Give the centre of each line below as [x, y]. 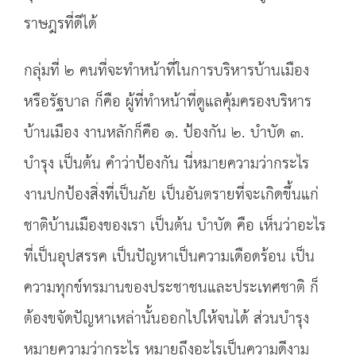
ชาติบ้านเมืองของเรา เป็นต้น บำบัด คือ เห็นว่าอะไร [175, 226]
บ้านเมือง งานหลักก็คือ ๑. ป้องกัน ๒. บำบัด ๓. [164, 133]
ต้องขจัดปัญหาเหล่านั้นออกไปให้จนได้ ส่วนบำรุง [166, 319]
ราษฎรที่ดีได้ [60, 24]
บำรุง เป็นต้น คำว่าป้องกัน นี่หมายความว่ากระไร [166, 164]
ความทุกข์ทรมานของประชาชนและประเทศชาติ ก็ [171, 288]
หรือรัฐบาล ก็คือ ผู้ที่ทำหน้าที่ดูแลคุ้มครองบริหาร [168, 102]
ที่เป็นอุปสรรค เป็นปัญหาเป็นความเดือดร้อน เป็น [169, 257]
